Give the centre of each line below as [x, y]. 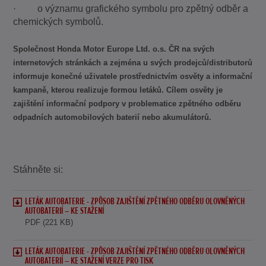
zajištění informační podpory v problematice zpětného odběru [127, 103]
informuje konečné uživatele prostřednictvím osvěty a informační [133, 76]
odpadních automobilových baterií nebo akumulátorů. [113, 117]
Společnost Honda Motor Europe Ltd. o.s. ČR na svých [114, 49]
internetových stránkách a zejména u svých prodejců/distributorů [133, 62]
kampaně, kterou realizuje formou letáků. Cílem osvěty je [118, 90]
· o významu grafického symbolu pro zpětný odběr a [131, 9]
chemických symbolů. [58, 22]
